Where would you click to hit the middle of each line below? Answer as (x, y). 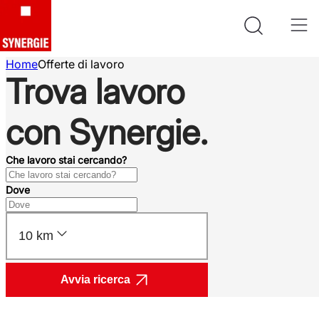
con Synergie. (107, 132)
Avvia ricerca (95, 279)
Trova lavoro (95, 91)
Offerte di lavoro (81, 64)
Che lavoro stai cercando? (66, 160)
